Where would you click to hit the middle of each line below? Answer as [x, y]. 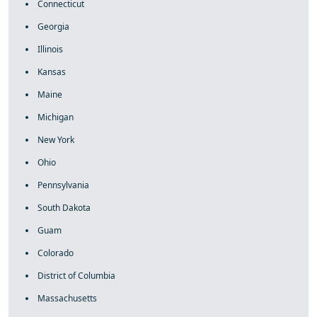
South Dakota [64, 208]
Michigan [56, 117]
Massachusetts [67, 298]
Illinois [50, 49]
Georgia [53, 27]
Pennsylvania [63, 185]
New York [56, 140]
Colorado [56, 253]
